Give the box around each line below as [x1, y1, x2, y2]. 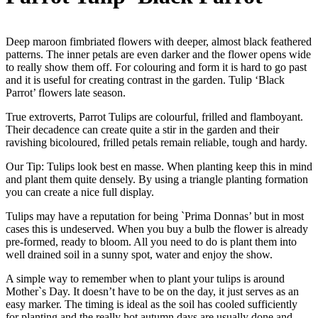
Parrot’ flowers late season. [6, 86, 126, 99]
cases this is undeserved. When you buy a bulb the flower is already [6, 222, 308, 235]
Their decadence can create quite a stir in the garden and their [6, 123, 279, 136]
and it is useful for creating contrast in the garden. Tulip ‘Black [6, 73, 285, 86]
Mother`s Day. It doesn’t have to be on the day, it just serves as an [6, 285, 299, 297]
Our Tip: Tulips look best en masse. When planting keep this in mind [6, 160, 312, 172]
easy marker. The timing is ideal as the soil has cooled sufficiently [6, 297, 297, 310]
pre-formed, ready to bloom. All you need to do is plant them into [6, 235, 297, 248]
